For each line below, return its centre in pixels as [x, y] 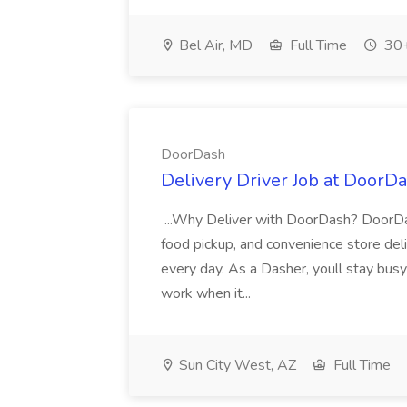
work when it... [208, 293]
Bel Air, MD [214, 45]
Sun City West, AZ [236, 365]
